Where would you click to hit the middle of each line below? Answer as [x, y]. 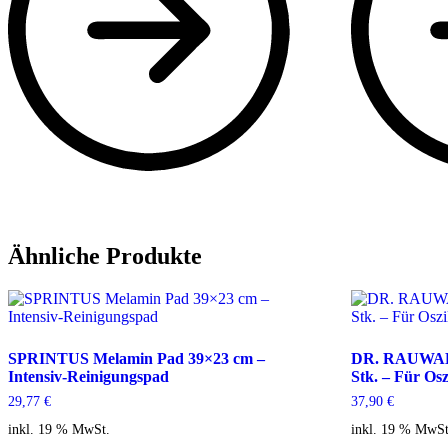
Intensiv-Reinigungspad [88, 377]
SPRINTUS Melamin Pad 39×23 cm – [136, 359]
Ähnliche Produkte [105, 256]
